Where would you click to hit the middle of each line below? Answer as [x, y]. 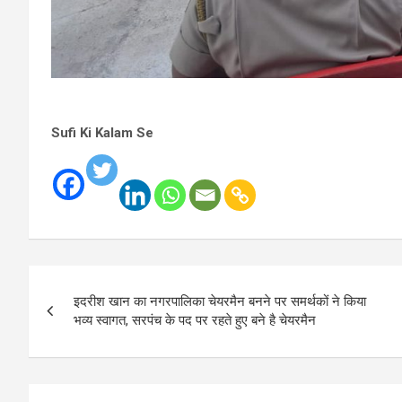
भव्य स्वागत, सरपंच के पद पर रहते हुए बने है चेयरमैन [195, 320]
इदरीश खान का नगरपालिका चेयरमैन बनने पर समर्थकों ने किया [220, 301]
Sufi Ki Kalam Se [102, 132]
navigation [95, 319]
